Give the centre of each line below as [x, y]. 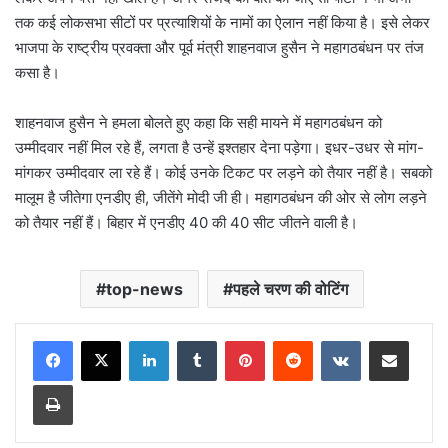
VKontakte [392, 340]
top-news [144, 289]
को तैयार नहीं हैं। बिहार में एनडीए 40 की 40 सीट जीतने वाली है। [186, 223]
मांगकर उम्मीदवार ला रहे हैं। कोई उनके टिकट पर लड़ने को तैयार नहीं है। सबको [223, 173]
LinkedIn [194, 340]
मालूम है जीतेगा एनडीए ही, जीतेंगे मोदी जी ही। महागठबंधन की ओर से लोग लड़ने [221, 198]
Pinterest [292, 340]
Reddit [332, 340]
